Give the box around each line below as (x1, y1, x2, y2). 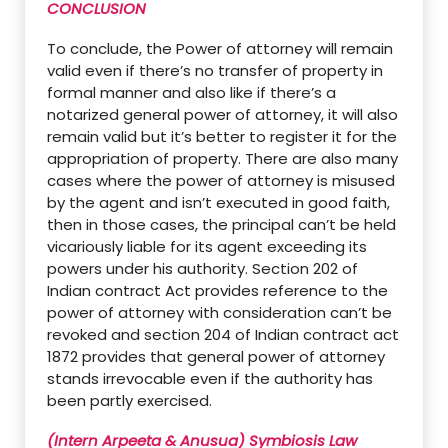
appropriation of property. (47, 147, 245, 169)
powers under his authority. (47, 257, 252, 279)
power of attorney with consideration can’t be (47, 301, 392, 323)
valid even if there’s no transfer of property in (47, 59, 383, 81)
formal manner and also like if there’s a (47, 81, 336, 103)
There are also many (245, 147, 398, 169)
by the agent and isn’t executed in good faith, (47, 191, 390, 213)
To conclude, (47, 37, 146, 59)
